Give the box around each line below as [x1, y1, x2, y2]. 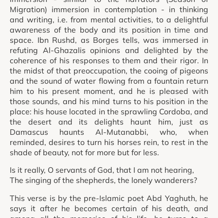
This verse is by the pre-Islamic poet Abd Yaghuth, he [10, 193, 208, 203]
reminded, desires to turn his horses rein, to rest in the [10, 137, 208, 147]
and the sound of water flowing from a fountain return [10, 75, 208, 86]
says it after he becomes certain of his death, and [10, 203, 208, 214]
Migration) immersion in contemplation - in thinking [10, 4, 208, 14]
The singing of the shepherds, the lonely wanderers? [10, 175, 197, 185]
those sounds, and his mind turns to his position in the [10, 96, 208, 106]
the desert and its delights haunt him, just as [10, 116, 208, 127]
